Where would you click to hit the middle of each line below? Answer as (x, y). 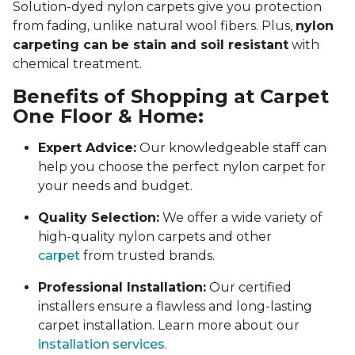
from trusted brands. (147, 256)
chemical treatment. (77, 64)
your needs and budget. (115, 186)
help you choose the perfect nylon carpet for (182, 167)
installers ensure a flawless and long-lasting (175, 307)
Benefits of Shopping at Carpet (171, 97)
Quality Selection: (99, 218)
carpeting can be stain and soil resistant (151, 45)
